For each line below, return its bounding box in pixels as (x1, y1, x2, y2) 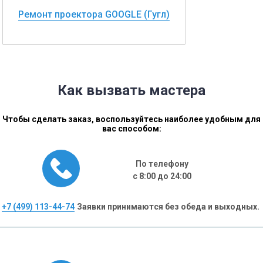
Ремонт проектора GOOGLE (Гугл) (18, 8, 170, 20)
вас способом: (102, 124, 161, 133)
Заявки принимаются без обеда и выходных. (76, 202, 259, 211)
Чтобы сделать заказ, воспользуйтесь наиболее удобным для (2, 114, 261, 124)
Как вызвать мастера (58, 82, 205, 99)
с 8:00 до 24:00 (133, 171, 191, 181)
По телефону (136, 159, 188, 168)
